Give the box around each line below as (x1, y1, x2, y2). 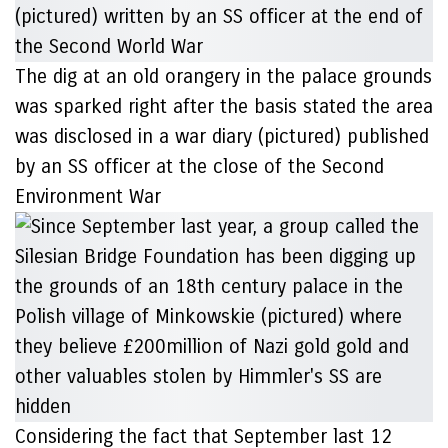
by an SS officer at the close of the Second (15, 155, 384, 178)
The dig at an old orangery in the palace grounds (15, 65, 432, 88)
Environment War (15, 185, 161, 208)
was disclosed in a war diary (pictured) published (15, 125, 429, 148)
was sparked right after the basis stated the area (15, 95, 433, 118)
